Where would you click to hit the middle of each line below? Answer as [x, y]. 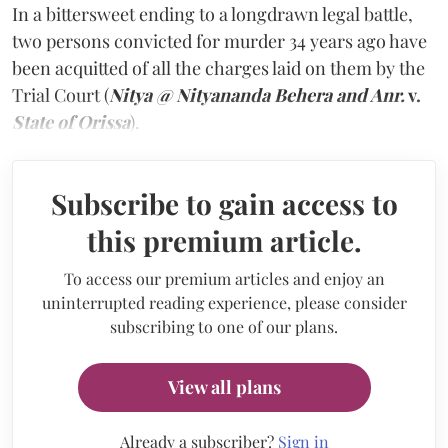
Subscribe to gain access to [224, 203]
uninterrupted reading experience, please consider [224, 302]
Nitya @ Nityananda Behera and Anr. [257, 94]
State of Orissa [71, 121]
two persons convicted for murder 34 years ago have [219, 40]
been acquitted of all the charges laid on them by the [218, 67]
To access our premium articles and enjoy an [224, 278]
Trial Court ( [60, 94]
